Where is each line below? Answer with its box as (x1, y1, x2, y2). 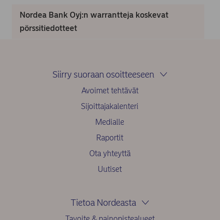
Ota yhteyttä (89, 149, 131, 159)
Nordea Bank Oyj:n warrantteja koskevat (20, 10, 168, 20)
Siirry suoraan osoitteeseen (53, 69, 155, 81)
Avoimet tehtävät (81, 86, 138, 96)
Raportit (96, 133, 124, 143)
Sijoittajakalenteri (81, 102, 139, 111)
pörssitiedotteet (20, 24, 77, 33)
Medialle (95, 117, 125, 127)
